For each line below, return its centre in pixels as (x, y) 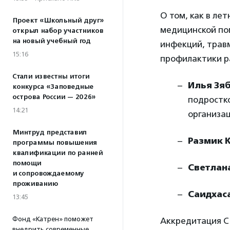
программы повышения (54, 143)
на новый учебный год (51, 41)
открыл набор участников (58, 31)
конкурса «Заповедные (53, 87)
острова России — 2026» (54, 97)
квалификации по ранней (57, 153)
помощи (27, 163)
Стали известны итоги (51, 76)
